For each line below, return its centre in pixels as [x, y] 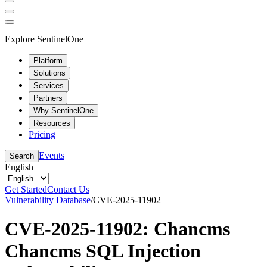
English [19, 167]
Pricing [42, 134]
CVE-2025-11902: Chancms [117, 229]
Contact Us [68, 189]
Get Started [26, 189]
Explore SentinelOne [44, 39]
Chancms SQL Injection [103, 251]
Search [22, 156]
